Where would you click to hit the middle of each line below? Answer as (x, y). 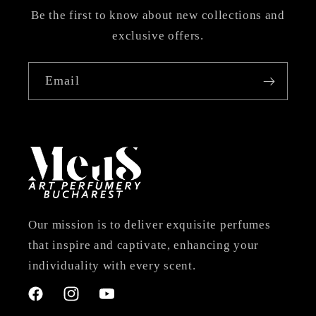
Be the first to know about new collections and (158, 16)
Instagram (86, 302)
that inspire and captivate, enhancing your (144, 245)
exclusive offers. (158, 36)
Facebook (50, 302)
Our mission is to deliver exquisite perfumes (150, 225)
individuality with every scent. (112, 266)
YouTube (119, 302)
